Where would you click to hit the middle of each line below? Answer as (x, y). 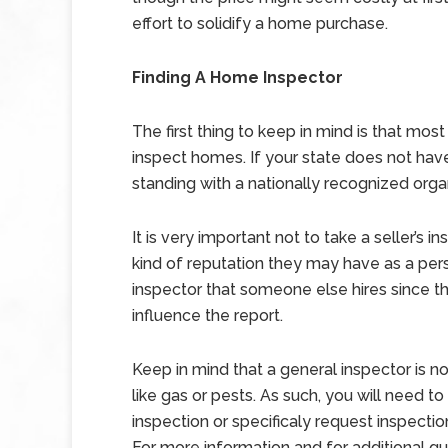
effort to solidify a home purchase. (260, 23)
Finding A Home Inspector (237, 77)
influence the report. (207, 315)
